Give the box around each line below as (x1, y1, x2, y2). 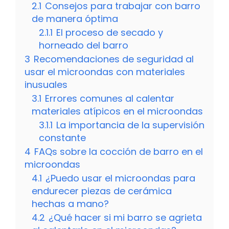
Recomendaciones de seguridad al (34, 52, 194, 65)
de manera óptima (32, 12, 118, 25)
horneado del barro (39, 38, 128, 52)
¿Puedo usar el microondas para (45, 171, 195, 185)
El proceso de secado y (56, 26, 163, 39)
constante (39, 131, 86, 144)
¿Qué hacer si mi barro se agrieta (49, 211, 202, 224)
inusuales (25, 78, 67, 91)
